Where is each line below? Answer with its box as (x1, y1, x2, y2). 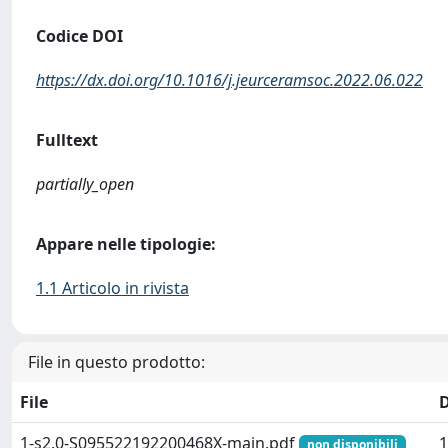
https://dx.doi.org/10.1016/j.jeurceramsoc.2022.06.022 (36, 69, 423, 91)
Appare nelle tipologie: (36, 233, 216, 255)
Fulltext (36, 129, 98, 151)
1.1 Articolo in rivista (36, 277, 189, 299)
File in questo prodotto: (28, 351, 205, 373)
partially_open (36, 173, 134, 195)
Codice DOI (36, 25, 123, 47)
